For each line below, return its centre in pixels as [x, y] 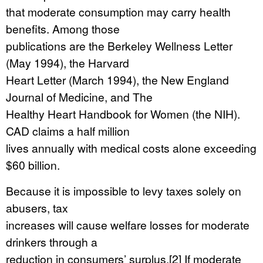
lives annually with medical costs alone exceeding [131, 148]
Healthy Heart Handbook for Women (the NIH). [123, 114]
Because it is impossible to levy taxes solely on [124, 190]
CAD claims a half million [68, 131]
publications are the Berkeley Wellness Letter [119, 45]
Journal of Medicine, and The [79, 97]
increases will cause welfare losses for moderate [128, 225]
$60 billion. [33, 165]
